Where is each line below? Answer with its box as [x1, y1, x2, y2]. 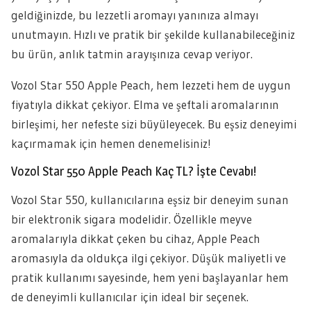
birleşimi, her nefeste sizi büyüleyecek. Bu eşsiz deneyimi [11, 117, 296, 131]
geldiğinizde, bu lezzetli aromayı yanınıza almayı [11, 8, 258, 22]
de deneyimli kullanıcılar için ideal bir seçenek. [11, 289, 249, 304]
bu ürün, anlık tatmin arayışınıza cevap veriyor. [11, 47, 253, 61]
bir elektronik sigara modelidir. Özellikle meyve [11, 212, 252, 226]
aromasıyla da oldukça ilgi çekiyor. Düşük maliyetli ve [11, 251, 286, 265]
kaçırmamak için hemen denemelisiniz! [11, 136, 211, 151]
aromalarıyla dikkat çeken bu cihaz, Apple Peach [11, 231, 260, 246]
